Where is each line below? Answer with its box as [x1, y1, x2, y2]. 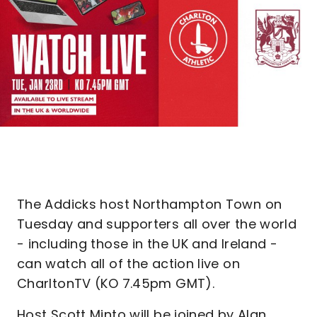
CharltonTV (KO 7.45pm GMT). [17, 275, 219, 292]
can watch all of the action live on [17, 255, 240, 272]
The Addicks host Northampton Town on [17, 195, 282, 213]
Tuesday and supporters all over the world [17, 215, 297, 233]
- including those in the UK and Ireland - [17, 235, 278, 253]
